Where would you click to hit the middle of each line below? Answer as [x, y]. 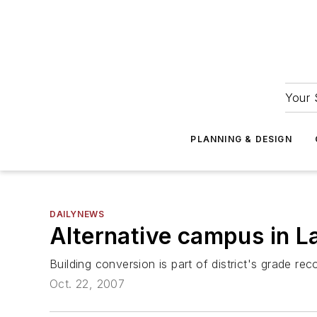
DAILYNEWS [77, 214]
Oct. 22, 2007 [87, 284]
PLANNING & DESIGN [241, 139]
